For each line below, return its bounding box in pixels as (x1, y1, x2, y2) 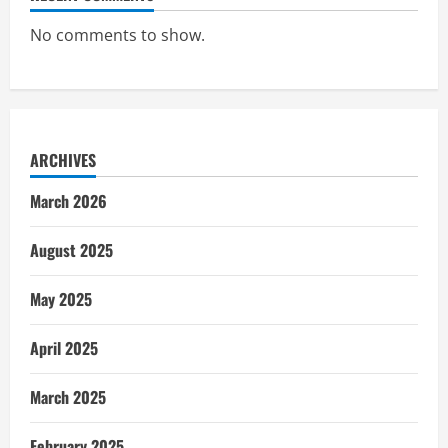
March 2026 (30, 188, 107, 213)
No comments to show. (30, 23, 205, 46)
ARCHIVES (30, 147, 96, 172)
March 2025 (30, 384, 106, 409)
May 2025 (30, 286, 92, 311)
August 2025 (30, 237, 113, 262)
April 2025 (30, 335, 98, 360)
